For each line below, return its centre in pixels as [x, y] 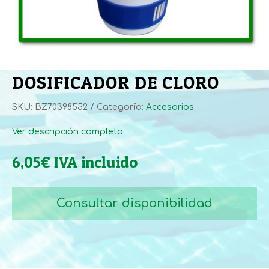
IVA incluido [96, 162]
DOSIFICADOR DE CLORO [116, 82]
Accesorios [170, 107]
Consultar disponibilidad [134, 203]
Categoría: [121, 107]
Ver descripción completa [68, 131]
